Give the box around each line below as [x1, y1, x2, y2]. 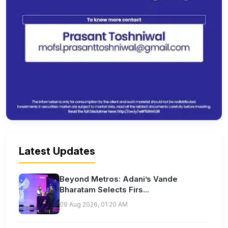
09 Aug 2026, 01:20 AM [60, 200, 128, 208]
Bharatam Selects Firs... [60, 184, 149, 194]
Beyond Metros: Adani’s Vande [60, 174, 178, 184]
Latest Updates [19, 145, 95, 157]
